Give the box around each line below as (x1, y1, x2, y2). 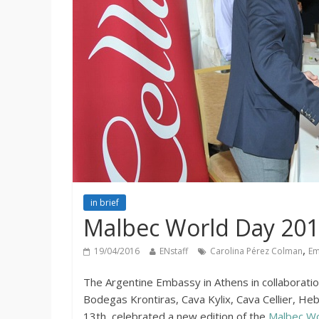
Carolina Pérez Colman (210, 245, 303, 257)
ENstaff (159, 245, 188, 257)
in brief (90, 197, 119, 209)
